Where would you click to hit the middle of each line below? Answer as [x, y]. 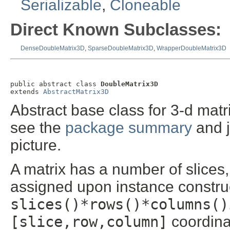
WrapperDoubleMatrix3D [191, 49]
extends [27, 91]
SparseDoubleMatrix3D [121, 49]
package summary [129, 128]
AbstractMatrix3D [76, 91]
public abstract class [55, 84]
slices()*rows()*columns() [119, 204]
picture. [36, 145]
